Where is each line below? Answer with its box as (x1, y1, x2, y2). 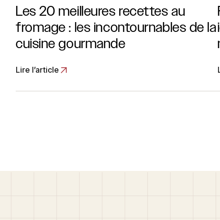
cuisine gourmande (16, 35, 126, 51)
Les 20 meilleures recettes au (16, 3, 186, 19)
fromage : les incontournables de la (16, 19, 217, 35)
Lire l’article (16, 65, 59, 75)
